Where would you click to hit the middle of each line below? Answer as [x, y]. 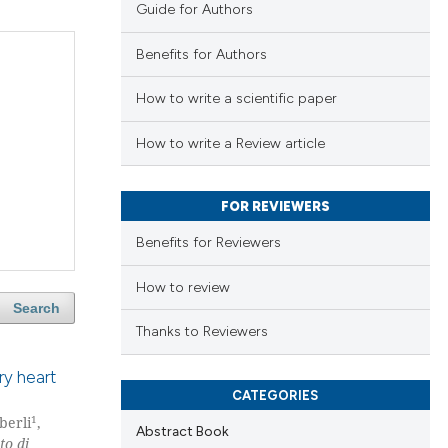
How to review [182, 287]
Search [36, 308]
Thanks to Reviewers [201, 332]
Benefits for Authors [201, 54]
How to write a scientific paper [236, 99]
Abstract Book [182, 430]
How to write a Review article [230, 143]
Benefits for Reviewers [208, 243]
